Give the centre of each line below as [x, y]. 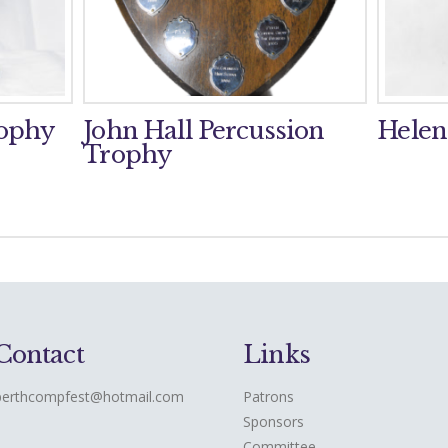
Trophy [127, 154]
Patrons [269, 396]
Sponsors [274, 421]
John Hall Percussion [203, 130]
